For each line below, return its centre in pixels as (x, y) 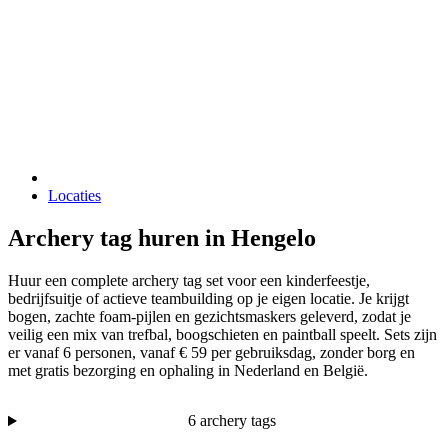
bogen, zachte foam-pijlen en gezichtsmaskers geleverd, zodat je (209, 316)
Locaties (74, 196)
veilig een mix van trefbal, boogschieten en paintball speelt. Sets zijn (222, 334)
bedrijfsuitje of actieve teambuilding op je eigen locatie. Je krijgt (208, 298)
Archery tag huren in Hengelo (162, 238)
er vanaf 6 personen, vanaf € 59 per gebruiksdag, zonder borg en (211, 352)
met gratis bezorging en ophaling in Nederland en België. (188, 370)
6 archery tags (232, 420)
